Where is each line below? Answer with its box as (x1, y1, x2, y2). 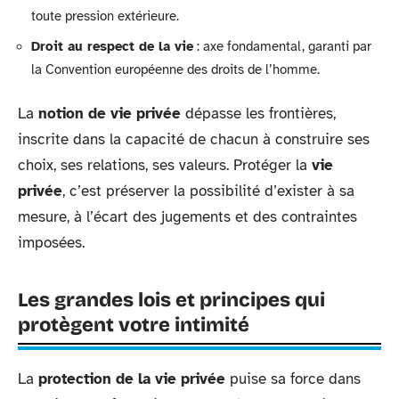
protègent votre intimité (18, 313, 249, 337)
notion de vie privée (38, 104, 181, 123)
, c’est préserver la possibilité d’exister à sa (62, 182, 354, 200)
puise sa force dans (225, 370, 361, 388)
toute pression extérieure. (31, 8, 179, 24)
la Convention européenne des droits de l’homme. (31, 61, 320, 77)
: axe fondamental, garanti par (193, 37, 371, 54)
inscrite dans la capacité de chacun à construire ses (18, 130, 370, 149)
